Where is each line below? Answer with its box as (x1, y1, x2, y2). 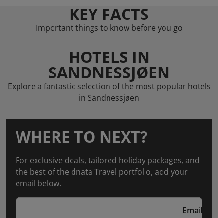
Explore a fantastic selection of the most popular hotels (7, 81, 211, 91)
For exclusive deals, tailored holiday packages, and (16, 155, 200, 165)
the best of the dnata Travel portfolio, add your (16, 166, 188, 177)
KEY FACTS (69, 3, 149, 24)
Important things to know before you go (36, 22, 182, 33)
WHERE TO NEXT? (16, 126, 147, 147)
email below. (16, 178, 61, 189)
